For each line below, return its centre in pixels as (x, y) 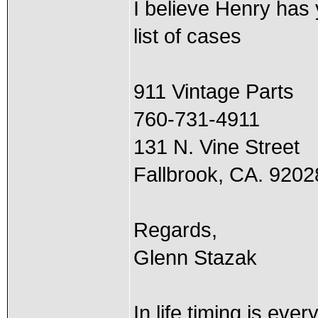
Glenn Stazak (195, 258)
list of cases (187, 36)
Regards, (175, 230)
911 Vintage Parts (213, 92)
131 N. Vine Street (216, 147)
